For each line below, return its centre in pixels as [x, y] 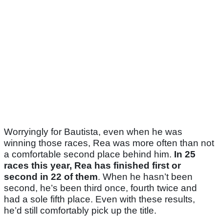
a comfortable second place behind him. [89, 154]
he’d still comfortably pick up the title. [80, 211]
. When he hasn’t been [145, 177]
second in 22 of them [51, 177]
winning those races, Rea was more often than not [109, 143]
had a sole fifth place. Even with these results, [99, 199]
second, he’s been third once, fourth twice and [100, 188]
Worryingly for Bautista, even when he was [93, 132]
